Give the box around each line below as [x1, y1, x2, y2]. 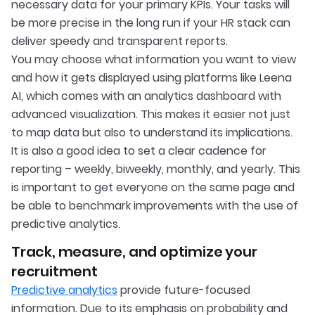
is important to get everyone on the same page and [11, 179, 295, 196]
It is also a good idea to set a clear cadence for [11, 143, 266, 160]
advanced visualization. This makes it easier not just [11, 106, 290, 123]
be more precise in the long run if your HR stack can [11, 15, 290, 32]
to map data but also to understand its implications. [11, 124, 292, 141]
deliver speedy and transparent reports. [11, 33, 228, 50]
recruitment [11, 262, 98, 282]
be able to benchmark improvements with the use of [11, 198, 298, 214]
